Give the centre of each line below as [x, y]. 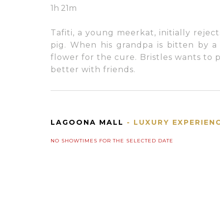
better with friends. [93, 69]
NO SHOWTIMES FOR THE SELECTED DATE [112, 141]
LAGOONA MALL [87, 122]
